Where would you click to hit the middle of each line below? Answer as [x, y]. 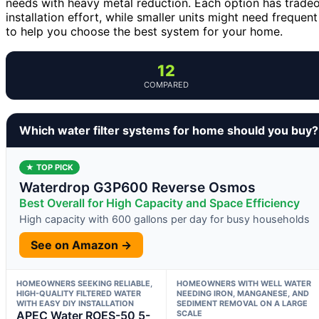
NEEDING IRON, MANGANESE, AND [242, 294]
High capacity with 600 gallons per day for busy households [164, 219]
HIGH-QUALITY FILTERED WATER [79, 294]
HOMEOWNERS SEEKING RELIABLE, [84, 284]
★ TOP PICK [49, 168]
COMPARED [166, 85]
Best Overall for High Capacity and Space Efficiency [159, 203]
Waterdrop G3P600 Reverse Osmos [137, 188]
